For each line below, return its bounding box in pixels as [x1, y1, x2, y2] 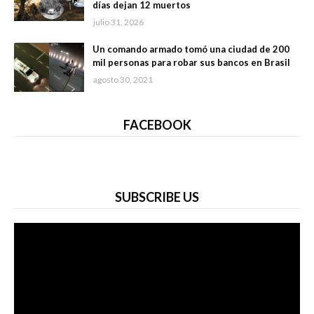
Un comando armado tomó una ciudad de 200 [93, 43, 289, 55]
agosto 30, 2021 [93, 74, 153, 86]
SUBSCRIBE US [115, 189, 199, 205]
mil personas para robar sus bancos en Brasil [93, 57, 290, 69]
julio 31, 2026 [93, 17, 144, 28]
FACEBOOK [123, 117, 191, 133]
